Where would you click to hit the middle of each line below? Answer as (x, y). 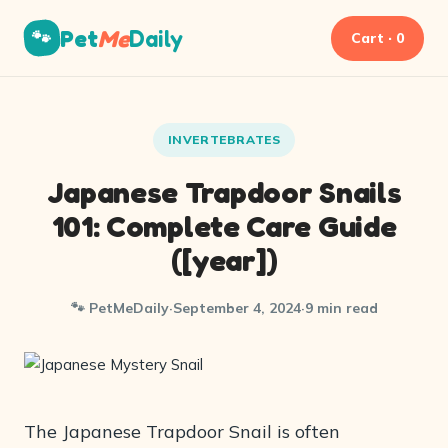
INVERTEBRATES (224, 139)
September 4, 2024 (236, 308)
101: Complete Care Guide (224, 226)
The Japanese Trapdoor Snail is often (182, 431)
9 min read (341, 308)
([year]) (224, 260)
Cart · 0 (377, 37)
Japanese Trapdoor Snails (224, 192)
